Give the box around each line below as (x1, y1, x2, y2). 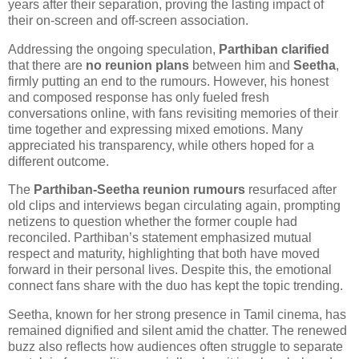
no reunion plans (86, 58, 189, 72)
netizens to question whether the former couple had (8, 215, 297, 229)
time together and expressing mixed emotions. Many (8, 122, 303, 136)
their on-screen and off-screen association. (8, 13, 248, 27)
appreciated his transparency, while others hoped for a (8, 138, 314, 152)
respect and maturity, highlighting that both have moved (8, 247, 320, 261)
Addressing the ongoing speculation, (8, 42, 219, 56)
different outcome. (8, 154, 109, 168)
